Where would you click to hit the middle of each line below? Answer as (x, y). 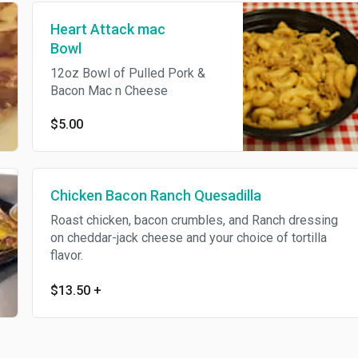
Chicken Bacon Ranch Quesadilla (142, 196)
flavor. (53, 256)
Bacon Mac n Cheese (95, 91)
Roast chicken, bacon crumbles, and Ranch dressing (180, 221)
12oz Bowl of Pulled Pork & (114, 74)
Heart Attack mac (94, 30)
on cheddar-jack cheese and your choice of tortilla (175, 238)
